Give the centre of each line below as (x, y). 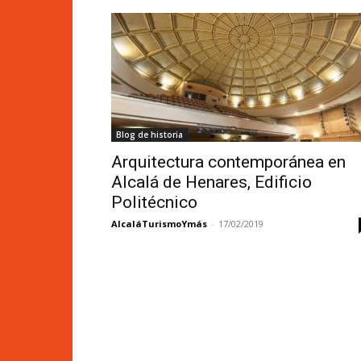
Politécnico (154, 202)
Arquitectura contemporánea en (228, 162)
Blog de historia (149, 135)
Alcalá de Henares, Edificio (212, 182)
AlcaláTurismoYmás (159, 224)
